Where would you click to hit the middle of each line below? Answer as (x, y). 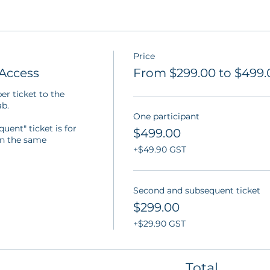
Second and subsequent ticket (196, 190)
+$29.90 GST (159, 224)
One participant (166, 116)
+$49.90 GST (159, 149)
